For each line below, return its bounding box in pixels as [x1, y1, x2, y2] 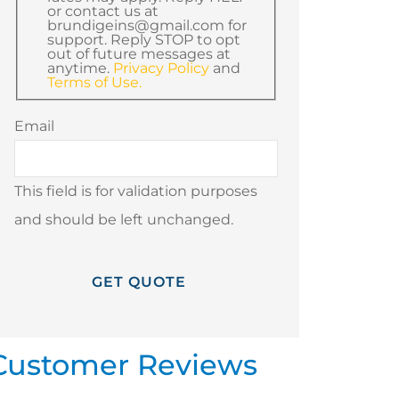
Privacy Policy [112, 59, 209, 77]
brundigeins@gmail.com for [46, 16, 247, 34]
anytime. [46, 59, 113, 77]
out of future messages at [46, 45, 231, 62]
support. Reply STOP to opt [46, 30, 240, 48]
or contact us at [46, 2, 159, 20]
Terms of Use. [46, 73, 142, 91]
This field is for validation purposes [13, 182, 257, 199]
